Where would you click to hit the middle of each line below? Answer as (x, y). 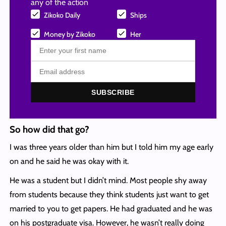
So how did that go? (49, 130)
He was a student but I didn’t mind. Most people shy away (108, 181)
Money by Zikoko (69, 35)
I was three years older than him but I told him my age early (111, 147)
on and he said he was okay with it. (70, 161)
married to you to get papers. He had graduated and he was (111, 209)
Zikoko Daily (62, 15)
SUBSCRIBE (113, 93)
